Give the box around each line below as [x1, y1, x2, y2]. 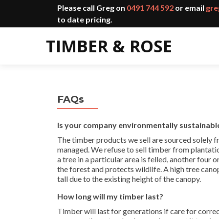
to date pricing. [57, 15, 112, 24]
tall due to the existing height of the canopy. [57, 174, 201, 183]
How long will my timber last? [57, 192, 163, 201]
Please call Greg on [57, 3, 127, 12]
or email [174, 3, 206, 12]
